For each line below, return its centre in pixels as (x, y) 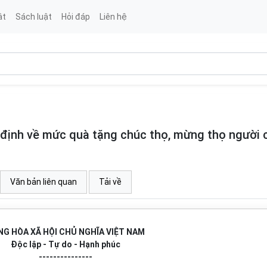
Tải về (110, 182)
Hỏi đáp (75, 16)
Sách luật (33, 16)
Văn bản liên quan (44, 182)
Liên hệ (113, 16)
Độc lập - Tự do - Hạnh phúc (65, 244)
